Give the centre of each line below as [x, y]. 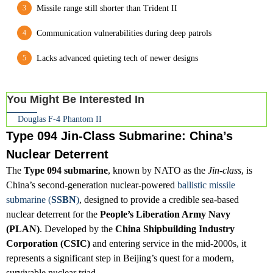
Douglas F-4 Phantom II [60, 119]
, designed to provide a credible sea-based [159, 199]
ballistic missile [206, 185]
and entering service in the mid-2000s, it [168, 243]
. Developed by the [77, 229]
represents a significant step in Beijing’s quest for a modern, [120, 258]
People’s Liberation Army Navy [165, 214]
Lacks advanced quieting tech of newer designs [117, 58]
